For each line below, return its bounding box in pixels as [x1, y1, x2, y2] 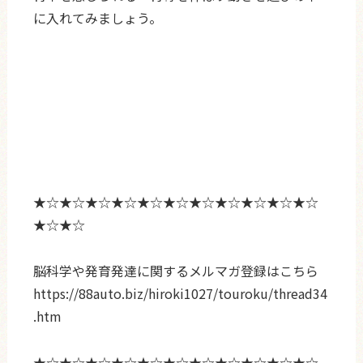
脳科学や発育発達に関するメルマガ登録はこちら [32, 260, 318, 280]
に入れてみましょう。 [32, 7, 162, 28]
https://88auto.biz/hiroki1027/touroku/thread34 [32, 283, 327, 303]
